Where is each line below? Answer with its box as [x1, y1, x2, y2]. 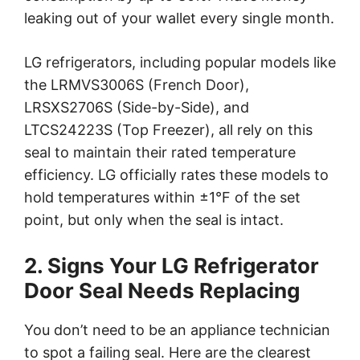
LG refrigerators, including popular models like [24, 53, 336, 71]
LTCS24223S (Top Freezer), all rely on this [24, 121, 313, 138]
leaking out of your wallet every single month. [24, 9, 334, 27]
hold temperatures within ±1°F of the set [24, 188, 301, 206]
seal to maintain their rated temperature [24, 143, 296, 161]
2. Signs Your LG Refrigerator [24, 252, 319, 278]
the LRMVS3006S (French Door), [24, 76, 249, 93]
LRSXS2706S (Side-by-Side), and [24, 98, 249, 116]
